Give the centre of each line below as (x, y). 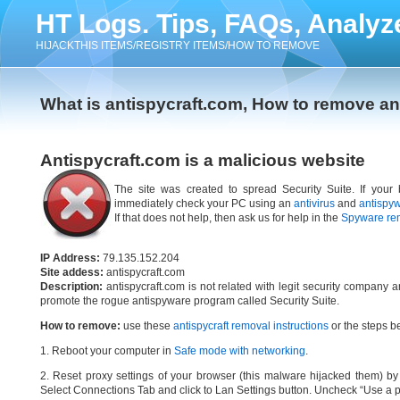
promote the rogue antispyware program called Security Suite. (190, 301)
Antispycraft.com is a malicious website (203, 160)
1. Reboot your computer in (107, 351)
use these (147, 326)
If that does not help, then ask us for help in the (228, 218)
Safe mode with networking (240, 351)
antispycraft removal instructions (251, 326)
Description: (71, 287)
